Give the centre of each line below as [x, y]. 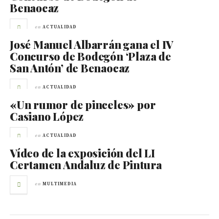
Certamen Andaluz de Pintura [86, 164]
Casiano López [47, 116]
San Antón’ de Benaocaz [70, 68]
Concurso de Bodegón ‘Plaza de [90, 56]
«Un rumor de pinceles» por [83, 104]
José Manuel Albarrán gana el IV [92, 44]
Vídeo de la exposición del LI [82, 153]
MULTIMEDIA [60, 184]
